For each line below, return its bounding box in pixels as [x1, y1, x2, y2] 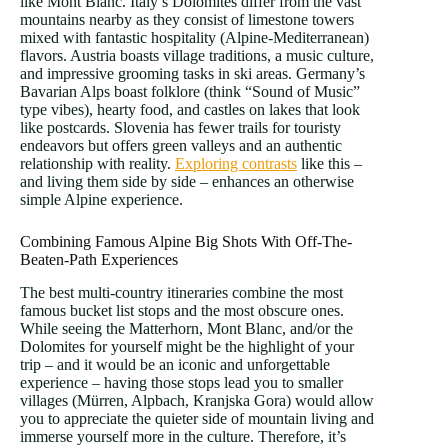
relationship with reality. [20, 155, 175, 173]
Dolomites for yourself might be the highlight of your [20, 338, 354, 356]
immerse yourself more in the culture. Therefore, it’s [20, 428, 346, 446]
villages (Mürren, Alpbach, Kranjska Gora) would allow [20, 392, 374, 410]
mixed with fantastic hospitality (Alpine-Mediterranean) [20, 29, 369, 47]
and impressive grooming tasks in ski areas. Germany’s [20, 65, 365, 83]
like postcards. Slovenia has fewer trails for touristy [20, 119, 341, 137]
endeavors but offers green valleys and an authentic [20, 137, 342, 155]
